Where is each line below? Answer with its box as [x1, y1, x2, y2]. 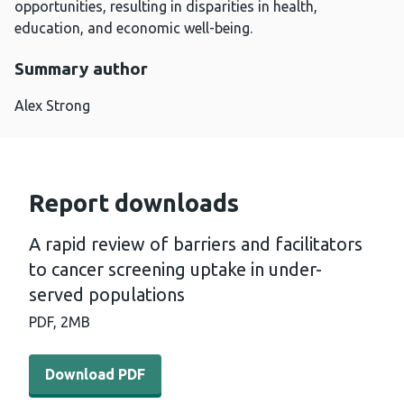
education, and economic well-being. [14, 20, 252, 37]
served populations [29, 284, 185, 306]
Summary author [14, 59, 148, 79]
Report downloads [29, 189, 239, 217]
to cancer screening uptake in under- [29, 259, 322, 280]
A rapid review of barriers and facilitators [29, 234, 363, 255]
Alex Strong [14, 97, 90, 115]
